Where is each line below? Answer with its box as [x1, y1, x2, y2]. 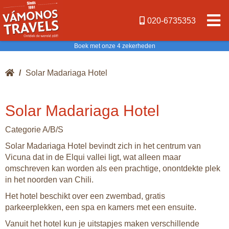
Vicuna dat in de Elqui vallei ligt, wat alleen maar [5, 153, 181, 162]
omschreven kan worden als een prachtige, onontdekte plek [5, 164, 220, 173]
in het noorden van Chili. [5, 175, 96, 184]
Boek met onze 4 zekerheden [74, 42, 155, 50]
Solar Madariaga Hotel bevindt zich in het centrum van [5, 142, 201, 150]
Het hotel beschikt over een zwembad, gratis [5, 192, 165, 200]
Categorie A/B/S [5, 125, 63, 134]
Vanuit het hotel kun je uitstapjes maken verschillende [5, 219, 199, 228]
